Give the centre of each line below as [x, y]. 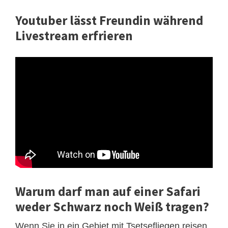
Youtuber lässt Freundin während [109, 21]
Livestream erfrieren [74, 36]
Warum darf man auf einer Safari [108, 191]
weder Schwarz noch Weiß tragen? [112, 206]
